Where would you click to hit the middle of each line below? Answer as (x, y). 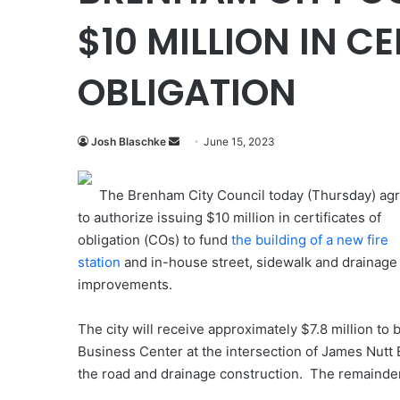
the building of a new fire (310, 240)
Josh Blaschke (129, 142)
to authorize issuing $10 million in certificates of (229, 217)
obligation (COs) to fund (154, 240)
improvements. (127, 284)
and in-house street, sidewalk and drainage (259, 262)
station (99, 262)
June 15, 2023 (239, 142)
